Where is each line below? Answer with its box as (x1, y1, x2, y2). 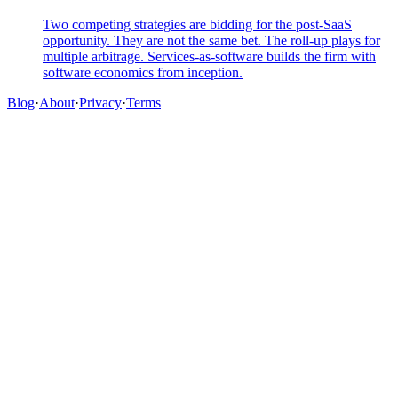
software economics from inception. (43, 65, 243, 81)
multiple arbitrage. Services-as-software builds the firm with (43, 49, 376, 65)
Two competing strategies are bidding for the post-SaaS (43, 17, 352, 33)
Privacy (79, 95, 122, 111)
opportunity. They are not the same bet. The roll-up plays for (43, 33, 380, 49)
